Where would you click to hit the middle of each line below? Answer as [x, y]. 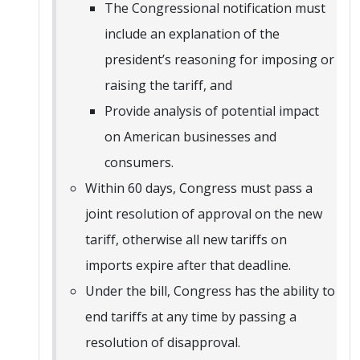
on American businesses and [190, 136]
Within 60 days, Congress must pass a [199, 188]
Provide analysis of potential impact [212, 110]
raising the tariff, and [168, 85]
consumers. [139, 162]
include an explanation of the [192, 33]
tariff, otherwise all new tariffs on [186, 239]
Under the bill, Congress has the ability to [210, 290]
